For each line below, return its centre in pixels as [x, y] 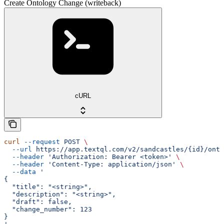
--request [40, 142]
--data [20, 172]
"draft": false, [38, 202]
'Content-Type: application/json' [110, 164]
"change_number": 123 [48, 209]
